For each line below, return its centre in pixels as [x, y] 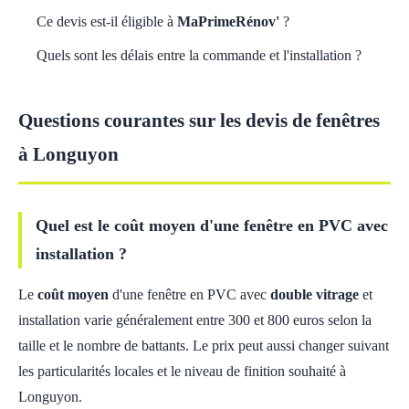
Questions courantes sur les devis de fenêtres [199, 120]
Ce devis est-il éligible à [107, 21]
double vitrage [315, 294]
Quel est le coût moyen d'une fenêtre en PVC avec [212, 225]
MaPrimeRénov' [228, 21]
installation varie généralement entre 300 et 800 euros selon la [195, 320]
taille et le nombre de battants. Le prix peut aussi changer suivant [204, 346]
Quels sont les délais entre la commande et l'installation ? [199, 55]
